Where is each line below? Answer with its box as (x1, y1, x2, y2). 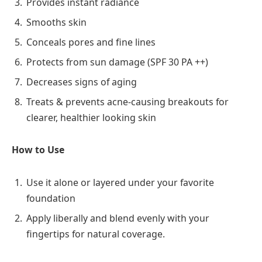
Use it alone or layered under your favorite (26, 175, 214, 189)
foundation (26, 191, 75, 205)
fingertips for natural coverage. (26, 227, 165, 240)
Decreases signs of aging (26, 75, 137, 88)
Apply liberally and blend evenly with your (26, 211, 209, 225)
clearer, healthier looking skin (26, 111, 156, 124)
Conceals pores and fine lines (26, 35, 156, 49)
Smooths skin (26, 15, 87, 29)
